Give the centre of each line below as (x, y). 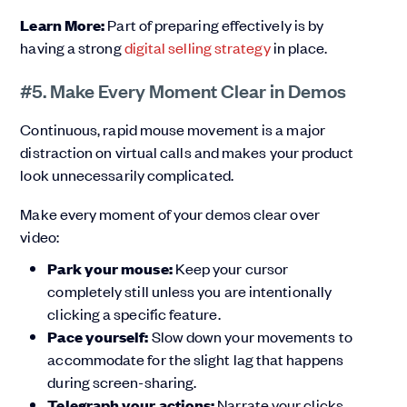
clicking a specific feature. (134, 314)
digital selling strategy (197, 48)
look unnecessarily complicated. (127, 175)
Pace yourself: (99, 337)
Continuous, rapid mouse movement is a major (173, 129)
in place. (299, 48)
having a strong (72, 48)
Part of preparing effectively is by (216, 25)
